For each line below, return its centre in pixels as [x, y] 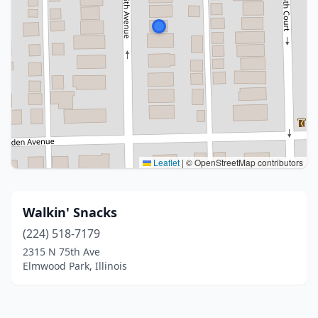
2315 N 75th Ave [61, 252]
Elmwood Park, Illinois [75, 266]
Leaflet [165, 162]
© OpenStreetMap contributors [243, 162]
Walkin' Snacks [70, 212]
